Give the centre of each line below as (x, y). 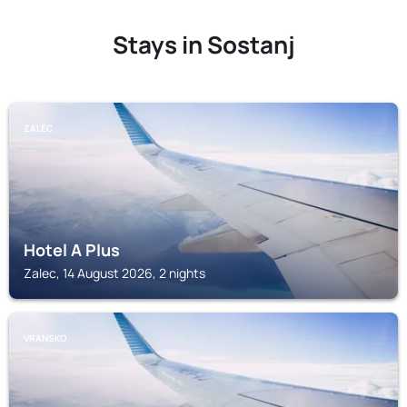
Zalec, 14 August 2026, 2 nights (114, 273)
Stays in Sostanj (203, 45)
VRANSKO (45, 338)
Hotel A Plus (72, 250)
